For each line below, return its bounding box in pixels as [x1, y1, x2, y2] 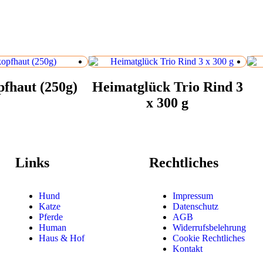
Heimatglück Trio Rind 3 [92, 79, 243, 95]
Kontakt [173, 243, 203, 254]
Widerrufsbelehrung [173, 222, 246, 232]
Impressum [173, 190, 213, 201]
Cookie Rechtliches [173, 232, 245, 243]
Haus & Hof [39, 232, 85, 243]
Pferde [39, 211, 63, 222]
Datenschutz [173, 201, 218, 211]
